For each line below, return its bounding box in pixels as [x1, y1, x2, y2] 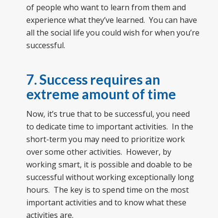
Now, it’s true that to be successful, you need [26, 109, 190, 120]
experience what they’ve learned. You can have [26, 14, 197, 25]
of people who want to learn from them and [26, 1, 186, 13]
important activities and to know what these [26, 197, 186, 208]
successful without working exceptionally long [26, 172, 194, 183]
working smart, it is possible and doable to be [26, 159, 192, 170]
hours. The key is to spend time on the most [26, 184, 189, 196]
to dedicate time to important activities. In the [26, 121, 193, 132]
